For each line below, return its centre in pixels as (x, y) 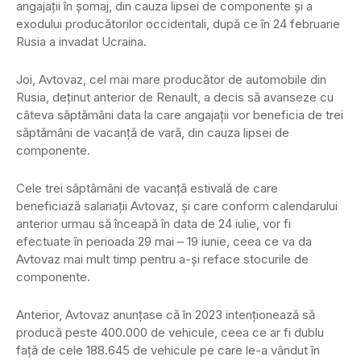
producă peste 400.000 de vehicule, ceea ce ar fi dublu (170, 333)
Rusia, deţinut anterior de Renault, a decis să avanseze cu (175, 98)
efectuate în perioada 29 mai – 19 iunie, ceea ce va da (164, 242)
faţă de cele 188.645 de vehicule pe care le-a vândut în (168, 351)
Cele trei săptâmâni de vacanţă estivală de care (147, 189)
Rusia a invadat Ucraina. (81, 42)
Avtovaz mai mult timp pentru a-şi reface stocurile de (162, 259)
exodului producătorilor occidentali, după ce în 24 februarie (178, 24)
